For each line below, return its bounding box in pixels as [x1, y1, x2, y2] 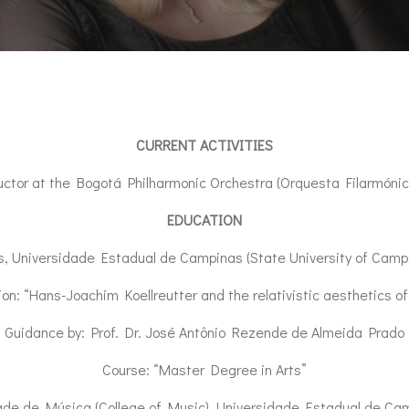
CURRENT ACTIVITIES [136, 135, 273, 154]
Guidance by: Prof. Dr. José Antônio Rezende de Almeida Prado [5, 322, 404, 341]
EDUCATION [167, 210, 242, 229]
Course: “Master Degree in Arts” [102, 360, 307, 379]
